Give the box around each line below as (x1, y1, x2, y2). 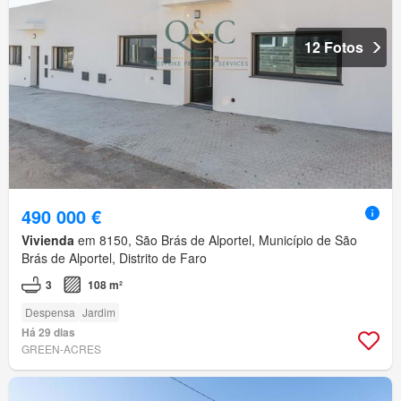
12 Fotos (304, 36, 363, 57)
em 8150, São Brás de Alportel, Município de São (74, 230, 357, 249)
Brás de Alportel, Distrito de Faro (21, 248, 207, 267)
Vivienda (21, 230, 74, 249)
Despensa (25, 303, 75, 320)
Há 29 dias (21, 323, 75, 340)
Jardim (82, 303, 115, 320)
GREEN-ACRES (21, 340, 101, 356)
